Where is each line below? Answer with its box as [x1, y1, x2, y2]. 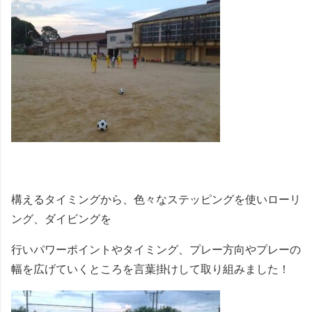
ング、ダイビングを [11, 212, 111, 225]
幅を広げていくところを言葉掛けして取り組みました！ [11, 263, 290, 275]
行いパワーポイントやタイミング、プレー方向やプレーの [11, 243, 301, 256]
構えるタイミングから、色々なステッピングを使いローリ [11, 193, 301, 205]
